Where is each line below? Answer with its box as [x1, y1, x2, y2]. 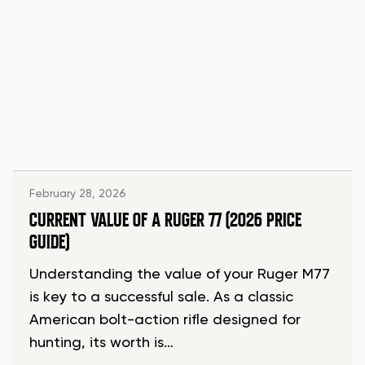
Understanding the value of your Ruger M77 [29, 267, 330, 283]
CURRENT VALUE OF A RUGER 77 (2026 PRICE [29, 208, 301, 233]
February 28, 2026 [29, 188, 126, 200]
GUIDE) [29, 230, 69, 255]
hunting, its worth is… [29, 336, 174, 351]
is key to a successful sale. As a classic [29, 290, 293, 306]
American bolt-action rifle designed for [29, 313, 301, 328]
